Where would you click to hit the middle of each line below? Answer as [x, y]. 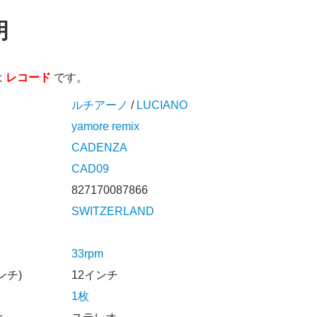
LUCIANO [162, 105]
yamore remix [105, 127]
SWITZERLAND [113, 212]
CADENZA [99, 148]
